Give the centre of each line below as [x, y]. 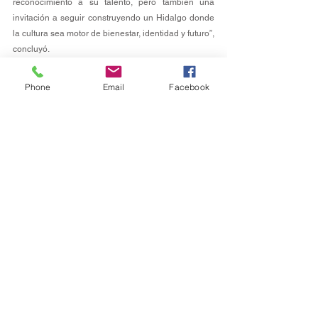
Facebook [189, 87]
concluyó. [31, 49]
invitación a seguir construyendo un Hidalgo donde [114, 18]
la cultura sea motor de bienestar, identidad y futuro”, [114, 34]
